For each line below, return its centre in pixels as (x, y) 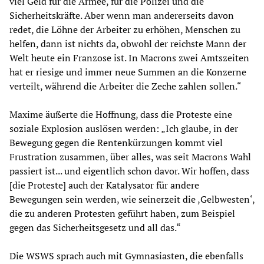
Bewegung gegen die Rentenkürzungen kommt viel (116, 143)
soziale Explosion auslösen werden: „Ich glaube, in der (124, 129)
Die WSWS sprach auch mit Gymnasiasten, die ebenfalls (126, 256)
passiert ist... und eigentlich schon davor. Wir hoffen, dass (129, 171)
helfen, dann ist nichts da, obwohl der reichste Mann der (128, 44)
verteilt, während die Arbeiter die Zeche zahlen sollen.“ (126, 86)
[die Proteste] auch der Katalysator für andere (104, 185)
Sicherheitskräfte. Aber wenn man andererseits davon (122, 16)
